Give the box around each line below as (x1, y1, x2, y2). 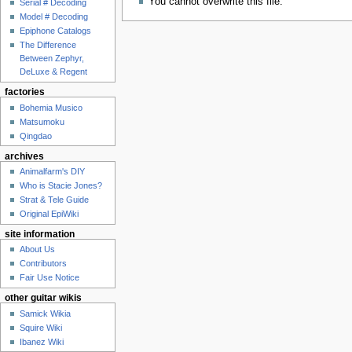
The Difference (20, 40, 77, 50)
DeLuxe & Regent (20, 67, 88, 77)
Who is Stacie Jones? (20, 180, 103, 190)
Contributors (20, 258, 68, 269)
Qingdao (20, 130, 53, 141)
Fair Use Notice (20, 273, 80, 283)
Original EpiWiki (20, 208, 79, 218)
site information (4, 229, 75, 239)
